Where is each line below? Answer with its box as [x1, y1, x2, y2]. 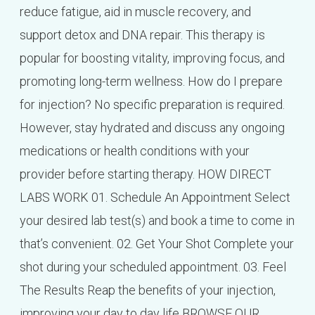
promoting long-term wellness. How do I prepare [19, 74, 283, 89]
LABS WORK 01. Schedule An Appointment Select [19, 190, 290, 205]
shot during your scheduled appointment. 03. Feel [19, 259, 286, 275]
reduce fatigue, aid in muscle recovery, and [19, 4, 251, 20]
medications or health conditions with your [19, 143, 250, 159]
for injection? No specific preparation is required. [19, 97, 285, 112]
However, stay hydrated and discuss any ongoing [19, 120, 285, 136]
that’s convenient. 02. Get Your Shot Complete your [19, 236, 294, 252]
